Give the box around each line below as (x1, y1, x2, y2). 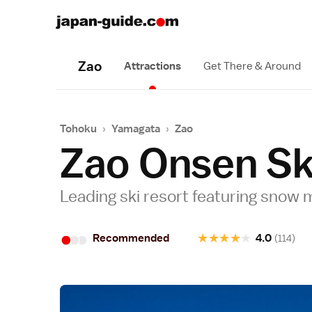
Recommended (93, 231, 170, 245)
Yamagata (111, 122, 160, 136)
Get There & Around (203, 59, 301, 73)
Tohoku (60, 122, 97, 136)
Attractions (124, 59, 181, 73)
